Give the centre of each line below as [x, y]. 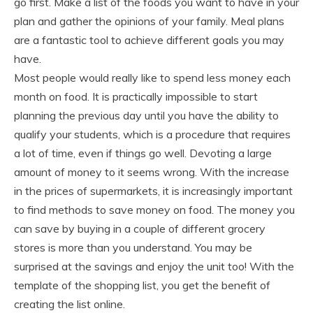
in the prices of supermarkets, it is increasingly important [153, 191]
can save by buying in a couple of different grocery [140, 228]
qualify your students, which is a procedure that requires [152, 134]
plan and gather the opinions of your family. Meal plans [149, 21]
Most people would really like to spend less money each [152, 78]
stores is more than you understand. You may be [133, 247]
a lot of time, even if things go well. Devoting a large [143, 153]
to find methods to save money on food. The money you [154, 210]
